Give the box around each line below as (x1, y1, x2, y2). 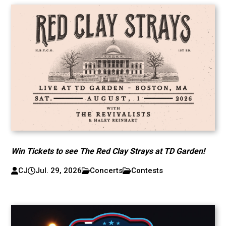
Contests (131, 166, 163, 175)
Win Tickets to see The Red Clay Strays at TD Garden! (11, 146, 205, 156)
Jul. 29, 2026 (35, 166, 82, 175)
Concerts (90, 166, 123, 175)
